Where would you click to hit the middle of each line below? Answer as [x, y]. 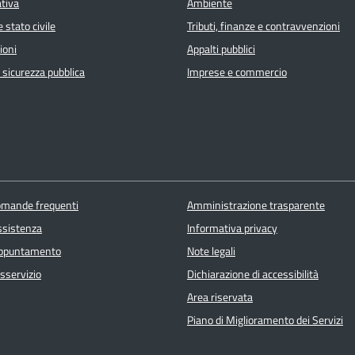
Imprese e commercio [237, 73]
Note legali [211, 251]
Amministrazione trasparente [256, 205]
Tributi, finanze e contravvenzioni [263, 27]
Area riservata [219, 297]
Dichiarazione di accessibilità [252, 274]
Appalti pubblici [221, 50]
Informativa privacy [232, 228]
